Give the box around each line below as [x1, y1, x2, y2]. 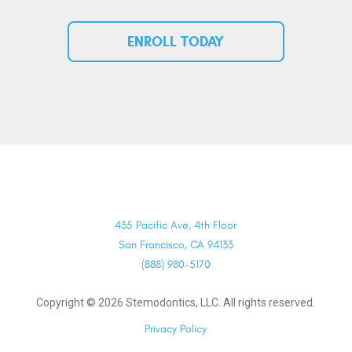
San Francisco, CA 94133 [118, 238, 233, 251]
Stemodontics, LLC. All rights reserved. [123, 296, 316, 309]
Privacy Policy [145, 322, 207, 335]
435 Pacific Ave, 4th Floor [115, 218, 237, 232]
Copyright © [36, 296, 99, 309]
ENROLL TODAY [127, 33, 225, 50]
